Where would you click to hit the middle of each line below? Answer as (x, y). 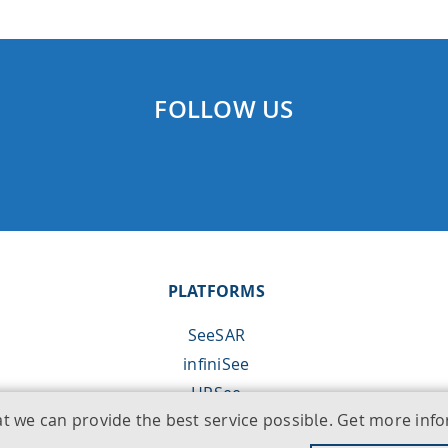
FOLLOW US (224, 109)
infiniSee (216, 364)
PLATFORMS (216, 291)
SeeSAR (216, 335)
